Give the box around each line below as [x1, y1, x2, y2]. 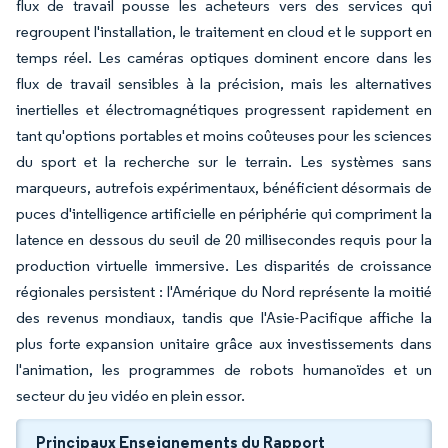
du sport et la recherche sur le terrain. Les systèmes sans [16, 152, 432, 171]
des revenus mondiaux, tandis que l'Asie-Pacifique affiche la [16, 308, 432, 327]
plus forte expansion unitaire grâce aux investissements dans [16, 334, 432, 353]
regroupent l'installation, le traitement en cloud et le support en [16, 22, 432, 41]
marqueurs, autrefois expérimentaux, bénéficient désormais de [16, 178, 432, 197]
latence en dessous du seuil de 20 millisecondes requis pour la [16, 230, 432, 249]
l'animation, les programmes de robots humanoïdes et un [16, 360, 432, 379]
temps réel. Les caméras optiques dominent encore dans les [16, 48, 432, 67]
